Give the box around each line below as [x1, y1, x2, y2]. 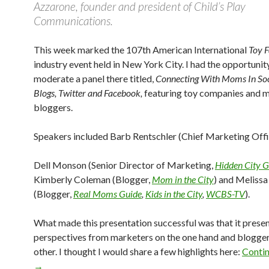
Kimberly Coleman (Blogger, [34, 174, 152, 185]
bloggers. [34, 101, 73, 113]
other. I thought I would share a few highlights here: [34, 246, 242, 257]
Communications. [34, 14, 113, 28]
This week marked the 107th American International [34, 44, 249, 55]
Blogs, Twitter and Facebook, [34, 87, 144, 98]
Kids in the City [145, 188, 202, 199]
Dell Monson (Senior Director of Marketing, [34, 159, 215, 171]
